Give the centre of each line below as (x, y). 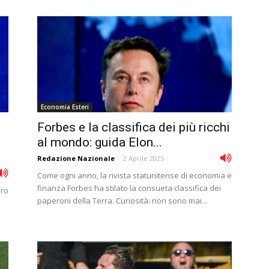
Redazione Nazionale (76, 158)
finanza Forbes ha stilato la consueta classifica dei (129, 188)
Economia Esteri (65, 107)
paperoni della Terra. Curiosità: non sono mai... (122, 201)
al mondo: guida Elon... (100, 142)
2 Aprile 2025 (144, 158)
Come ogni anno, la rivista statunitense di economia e (134, 175)
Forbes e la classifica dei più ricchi (134, 127)
